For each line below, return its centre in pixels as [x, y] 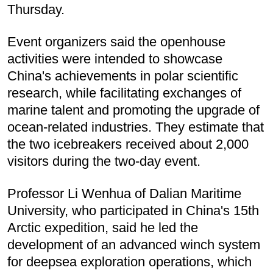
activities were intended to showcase [115, 58]
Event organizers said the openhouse [116, 41]
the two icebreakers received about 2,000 [128, 144]
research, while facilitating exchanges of [124, 93]
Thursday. [36, 9]
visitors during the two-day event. [104, 161]
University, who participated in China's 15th [133, 210]
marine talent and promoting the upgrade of [133, 110]
